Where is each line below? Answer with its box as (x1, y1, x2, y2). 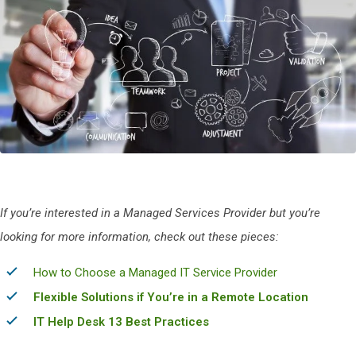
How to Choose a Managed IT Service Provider (33, 265, 277, 280)
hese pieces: (212, 229, 279, 244)
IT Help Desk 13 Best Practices (33, 314, 212, 329)
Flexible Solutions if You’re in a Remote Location (33, 289, 308, 304)
